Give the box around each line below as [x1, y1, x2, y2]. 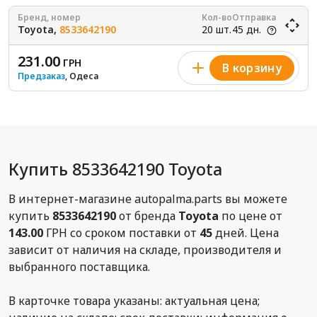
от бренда [116, 208, 178, 224]
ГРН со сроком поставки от [43, 225, 200, 241]
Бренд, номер [18, 11, 81, 23]
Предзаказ [18, 70, 65, 82]
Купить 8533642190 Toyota [8, 158, 222, 180]
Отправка [232, 11, 276, 23]
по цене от [219, 208, 282, 224]
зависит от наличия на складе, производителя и [8, 242, 282, 258]
